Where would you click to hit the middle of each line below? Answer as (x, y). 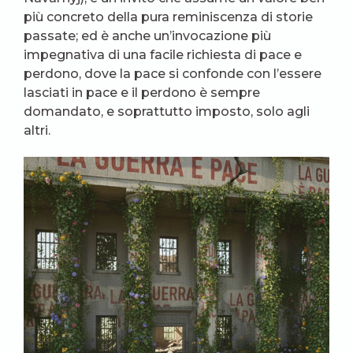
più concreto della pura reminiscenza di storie (168, 17)
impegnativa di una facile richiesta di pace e (163, 55)
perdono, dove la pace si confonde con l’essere (173, 74)
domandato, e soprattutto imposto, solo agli (167, 112)
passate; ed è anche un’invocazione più (147, 36)
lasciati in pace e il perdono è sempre (142, 93)
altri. (37, 131)
